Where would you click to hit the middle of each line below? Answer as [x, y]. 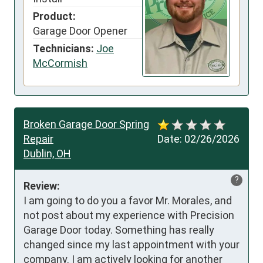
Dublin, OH [47, 154]
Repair [38, 139]
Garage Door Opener [80, 31]
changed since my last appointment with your [131, 245]
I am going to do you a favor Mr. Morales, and [128, 201]
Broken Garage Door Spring [86, 124]
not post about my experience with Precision [129, 215]
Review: [42, 186]
